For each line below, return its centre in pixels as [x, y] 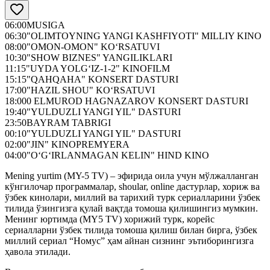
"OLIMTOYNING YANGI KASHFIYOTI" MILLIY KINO [144, 36]
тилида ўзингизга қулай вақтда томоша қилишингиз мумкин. [131, 208]
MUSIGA [46, 25]
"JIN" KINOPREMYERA [78, 144]
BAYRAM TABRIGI [69, 122]
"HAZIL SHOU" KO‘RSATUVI [91, 90]
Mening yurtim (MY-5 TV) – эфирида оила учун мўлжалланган [132, 175]
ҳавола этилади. [38, 251]
